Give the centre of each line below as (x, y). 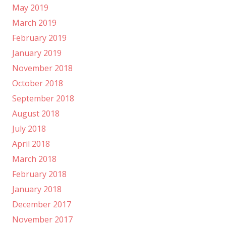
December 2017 (42, 205)
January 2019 (37, 53)
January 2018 (37, 189)
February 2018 (39, 174)
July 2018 (29, 129)
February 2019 (39, 38)
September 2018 (43, 99)
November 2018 (42, 68)
